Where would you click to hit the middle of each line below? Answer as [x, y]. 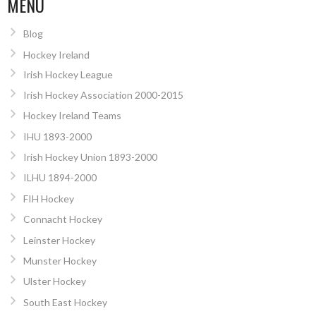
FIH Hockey [48, 198]
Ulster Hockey [54, 281]
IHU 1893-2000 [57, 136]
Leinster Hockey [59, 240]
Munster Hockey [60, 261]
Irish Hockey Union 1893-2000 [90, 157]
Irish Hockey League [68, 74]
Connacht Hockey [62, 219]
